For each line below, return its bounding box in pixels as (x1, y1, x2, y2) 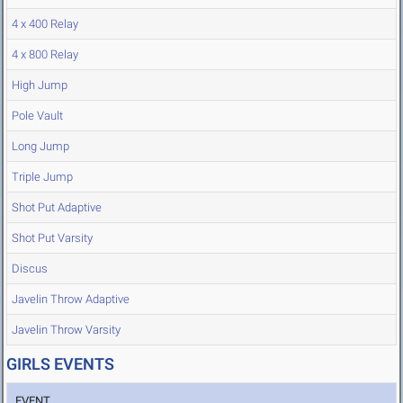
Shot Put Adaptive (12, 201, 102, 215)
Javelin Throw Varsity (12, 323, 121, 337)
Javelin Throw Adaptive (12, 292, 130, 307)
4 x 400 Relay (12, 17, 78, 31)
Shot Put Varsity (12, 231, 93, 246)
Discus (12, 262, 48, 276)
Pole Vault (12, 109, 63, 123)
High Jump (12, 78, 67, 93)
